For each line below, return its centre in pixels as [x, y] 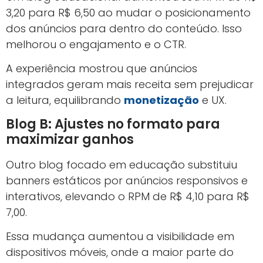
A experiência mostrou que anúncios [102, 69]
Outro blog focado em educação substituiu [122, 164]
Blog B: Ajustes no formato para [113, 124]
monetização [161, 100]
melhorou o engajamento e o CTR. [96, 44]
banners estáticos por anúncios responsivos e [127, 180]
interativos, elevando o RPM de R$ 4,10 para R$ [128, 196]
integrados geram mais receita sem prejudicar [130, 85]
